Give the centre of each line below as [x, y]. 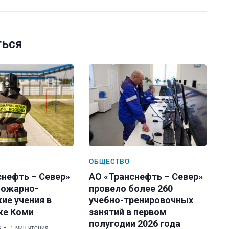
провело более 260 [131, 188]
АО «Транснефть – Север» [146, 177]
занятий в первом [128, 212]
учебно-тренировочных [141, 200]
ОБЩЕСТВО [109, 161]
